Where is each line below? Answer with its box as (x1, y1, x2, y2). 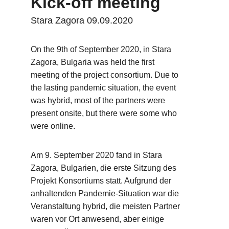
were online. (31, 122, 75, 130)
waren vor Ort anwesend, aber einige (31, 215, 166, 223)
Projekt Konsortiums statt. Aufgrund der (31, 176, 173, 185)
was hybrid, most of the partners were (31, 96, 167, 105)
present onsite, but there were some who (31, 109, 179, 118)
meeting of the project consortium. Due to (31, 71, 180, 79)
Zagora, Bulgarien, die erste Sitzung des (31, 164, 178, 172)
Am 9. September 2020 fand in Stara (31, 151, 164, 159)
